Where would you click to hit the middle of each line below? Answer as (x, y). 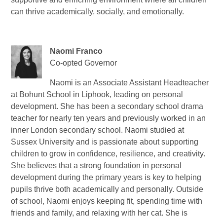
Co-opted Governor (84, 63)
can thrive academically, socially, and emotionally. (98, 12)
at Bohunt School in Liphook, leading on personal (97, 95)
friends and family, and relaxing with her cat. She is (99, 213)
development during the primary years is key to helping (106, 178)
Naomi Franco (76, 51)
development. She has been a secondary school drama (107, 107)
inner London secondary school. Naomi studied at (98, 130)
